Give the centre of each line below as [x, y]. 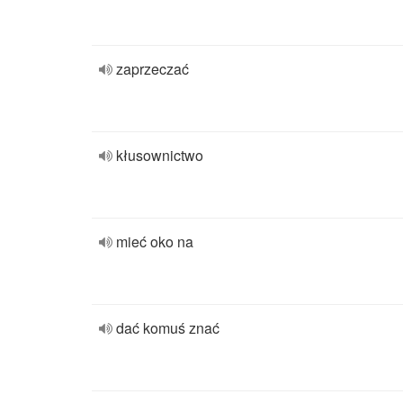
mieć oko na [155, 242]
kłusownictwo [160, 155]
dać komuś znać [168, 328]
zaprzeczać [152, 69]
